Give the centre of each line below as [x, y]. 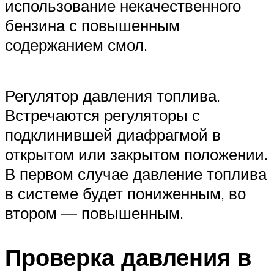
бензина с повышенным [92, 25]
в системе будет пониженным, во [125, 194]
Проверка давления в [128, 257]
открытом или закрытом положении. [136, 154]
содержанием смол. [76, 44]
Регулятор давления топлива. [113, 96]
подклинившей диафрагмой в [113, 135]
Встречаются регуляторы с [102, 115]
